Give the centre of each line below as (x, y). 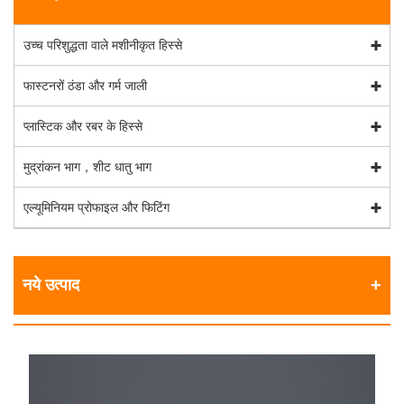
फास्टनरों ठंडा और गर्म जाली (85, 86)
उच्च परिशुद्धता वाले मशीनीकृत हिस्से (103, 46)
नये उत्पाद (51, 285)
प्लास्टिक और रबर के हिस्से (83, 127)
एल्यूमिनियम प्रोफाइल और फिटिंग (96, 208)
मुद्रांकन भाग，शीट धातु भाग (87, 167)
